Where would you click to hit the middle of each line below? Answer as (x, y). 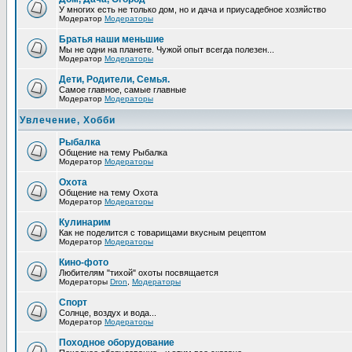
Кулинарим (85, 222)
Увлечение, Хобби (68, 120)
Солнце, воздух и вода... (108, 313)
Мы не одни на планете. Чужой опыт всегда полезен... (167, 49)
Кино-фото (84, 262)
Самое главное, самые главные (123, 90)
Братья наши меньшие (112, 39)
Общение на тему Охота (108, 192)
